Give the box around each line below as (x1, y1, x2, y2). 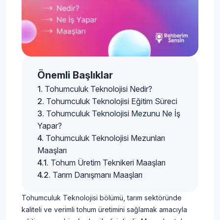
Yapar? (37, 121, 62, 131)
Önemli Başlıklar (37, 69, 113, 82)
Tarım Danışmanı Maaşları (53, 170, 142, 180)
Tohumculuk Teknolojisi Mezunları (46, 133, 165, 143)
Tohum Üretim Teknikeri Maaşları (51, 158, 165, 168)
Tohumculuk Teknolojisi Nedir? (45, 84, 152, 94)
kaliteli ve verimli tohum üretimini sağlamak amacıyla (22, 205, 187, 214)
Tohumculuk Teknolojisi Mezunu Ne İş (46, 109, 180, 119)
